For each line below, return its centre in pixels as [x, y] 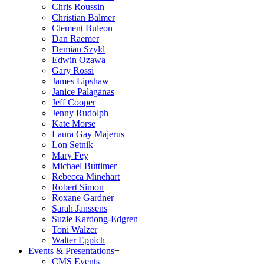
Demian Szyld [78, 49]
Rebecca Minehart [86, 176]
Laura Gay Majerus [88, 134]
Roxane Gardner [83, 197]
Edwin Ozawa [79, 60]
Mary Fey [70, 155]
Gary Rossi [73, 70]
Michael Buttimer [84, 166]
